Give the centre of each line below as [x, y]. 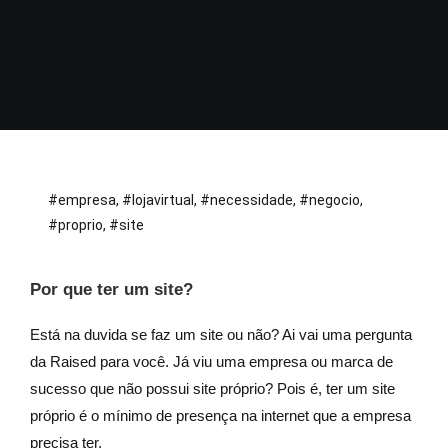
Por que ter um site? [111, 289]
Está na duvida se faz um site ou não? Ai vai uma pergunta [221, 334]
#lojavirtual [157, 199]
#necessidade [246, 199]
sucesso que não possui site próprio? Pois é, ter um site [212, 388]
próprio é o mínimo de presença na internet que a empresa [220, 415]
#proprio [75, 224]
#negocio [329, 199]
